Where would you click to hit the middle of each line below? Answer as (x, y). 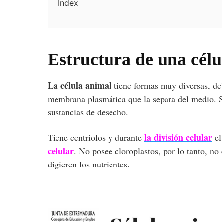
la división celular (178, 137)
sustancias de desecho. (89, 112)
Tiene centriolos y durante (96, 137)
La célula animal (80, 85)
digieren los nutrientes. (89, 164)
